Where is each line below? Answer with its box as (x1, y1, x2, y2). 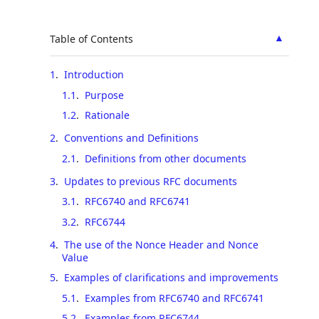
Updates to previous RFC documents (64, 174, 237, 188)
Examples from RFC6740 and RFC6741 (84, 291, 264, 305)
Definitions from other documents (84, 151, 246, 165)
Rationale (84, 108, 130, 122)
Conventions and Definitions (64, 131, 199, 145)
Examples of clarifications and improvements (64, 271, 278, 284)
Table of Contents (50, 31, 133, 46)
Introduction (64, 68, 124, 81)
